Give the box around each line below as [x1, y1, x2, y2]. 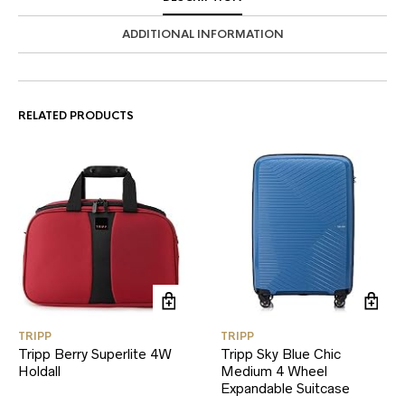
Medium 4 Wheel [221, 363, 327, 379]
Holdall [18, 363, 61, 379]
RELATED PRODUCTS [18, 108, 134, 123]
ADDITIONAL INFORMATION [121, 27, 284, 42]
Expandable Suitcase [221, 381, 350, 396]
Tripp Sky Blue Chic [221, 346, 341, 362]
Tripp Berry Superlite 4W [18, 346, 172, 362]
